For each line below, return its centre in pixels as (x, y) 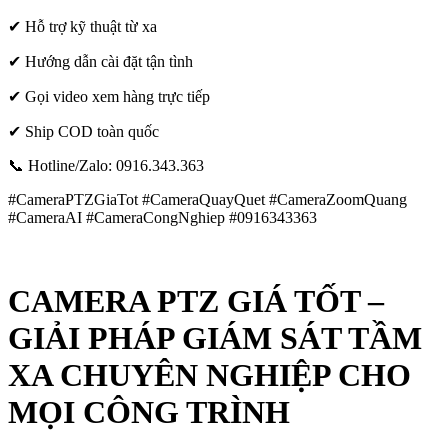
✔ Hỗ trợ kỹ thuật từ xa (82, 27)
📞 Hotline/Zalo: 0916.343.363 (106, 166)
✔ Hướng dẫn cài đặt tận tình (100, 62)
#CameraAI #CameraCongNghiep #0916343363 (162, 218)
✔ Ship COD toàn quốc (83, 132)
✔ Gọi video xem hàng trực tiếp (109, 97)
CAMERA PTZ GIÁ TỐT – (196, 300)
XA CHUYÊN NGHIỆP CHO (209, 374)
